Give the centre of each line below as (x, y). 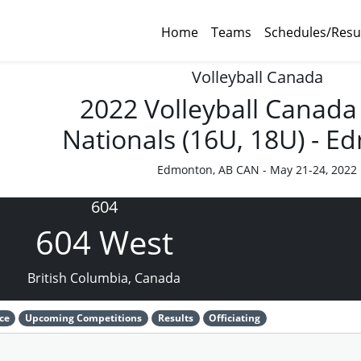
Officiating (235, 318)
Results (175, 318)
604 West (104, 242)
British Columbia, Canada (104, 278)
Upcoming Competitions (84, 318)
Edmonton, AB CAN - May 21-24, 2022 (257, 170)
